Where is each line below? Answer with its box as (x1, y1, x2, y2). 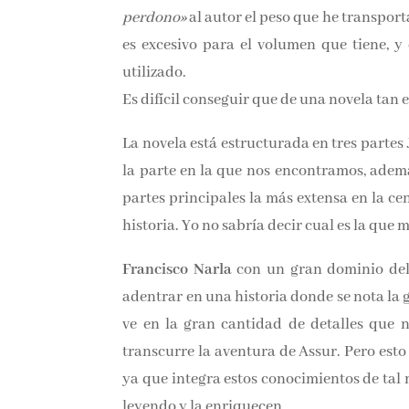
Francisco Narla (121, 258, 230, 278)
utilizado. (121, 61, 185, 81)
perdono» (121, 6, 185, 26)
